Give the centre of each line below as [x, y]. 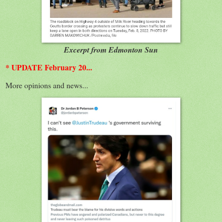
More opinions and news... [47, 85]
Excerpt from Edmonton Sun [111, 49]
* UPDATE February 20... [49, 67]
